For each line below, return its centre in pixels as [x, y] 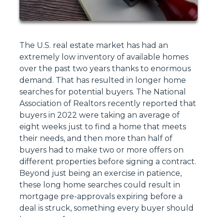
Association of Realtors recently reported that [108, 104]
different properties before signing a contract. [108, 162]
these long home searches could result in [100, 185]
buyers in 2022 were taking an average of [100, 115]
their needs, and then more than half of [96, 139]
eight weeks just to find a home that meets [103, 127]
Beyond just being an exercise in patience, [101, 173]
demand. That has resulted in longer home [103, 80]
